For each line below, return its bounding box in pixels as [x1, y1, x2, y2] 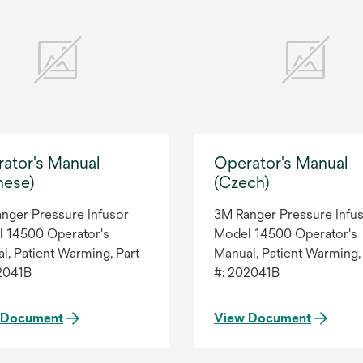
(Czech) [214, 173, 270, 192]
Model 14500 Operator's [214, 226, 357, 242]
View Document [214, 310, 311, 327]
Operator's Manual [214, 153, 348, 173]
